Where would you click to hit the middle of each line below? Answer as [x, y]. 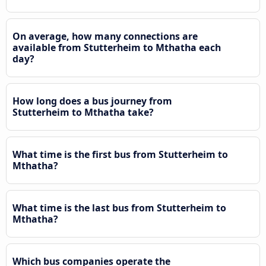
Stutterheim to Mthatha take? [83, 113]
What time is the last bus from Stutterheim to [119, 208]
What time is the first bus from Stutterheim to [120, 155]
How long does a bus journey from [92, 101]
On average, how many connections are [105, 37]
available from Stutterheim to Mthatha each [117, 48]
